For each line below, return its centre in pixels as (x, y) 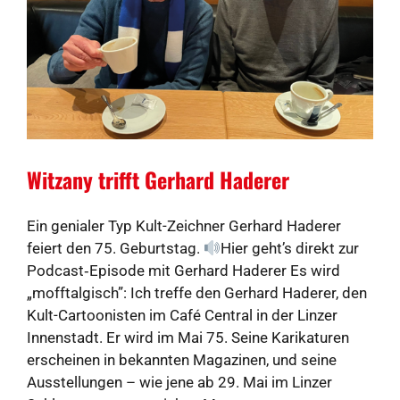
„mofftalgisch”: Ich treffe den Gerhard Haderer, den (197, 292)
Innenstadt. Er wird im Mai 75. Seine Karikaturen (188, 337)
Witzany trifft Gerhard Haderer (158, 179)
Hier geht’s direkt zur (290, 248)
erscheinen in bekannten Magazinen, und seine (182, 359)
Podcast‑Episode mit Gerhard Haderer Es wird (183, 270)
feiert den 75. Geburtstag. (115, 248)
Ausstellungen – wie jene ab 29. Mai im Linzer (179, 382)
